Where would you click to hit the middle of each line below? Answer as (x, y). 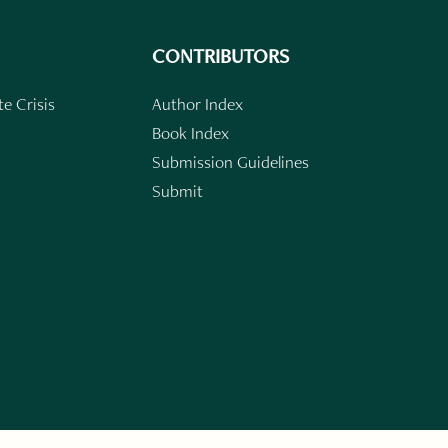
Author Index (197, 104)
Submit (177, 191)
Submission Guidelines (230, 162)
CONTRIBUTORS (220, 56)
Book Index (190, 133)
